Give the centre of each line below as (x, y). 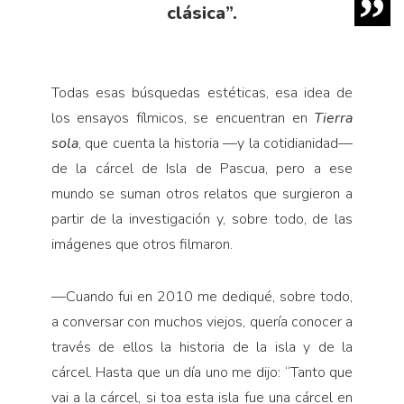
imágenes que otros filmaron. (142, 244)
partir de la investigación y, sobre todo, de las (202, 219)
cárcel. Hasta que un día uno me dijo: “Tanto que (202, 372)
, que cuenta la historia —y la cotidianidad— (216, 143)
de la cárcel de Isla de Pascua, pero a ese (202, 168)
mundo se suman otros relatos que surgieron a (202, 193)
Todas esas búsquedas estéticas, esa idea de (202, 92)
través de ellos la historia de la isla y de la (202, 347)
